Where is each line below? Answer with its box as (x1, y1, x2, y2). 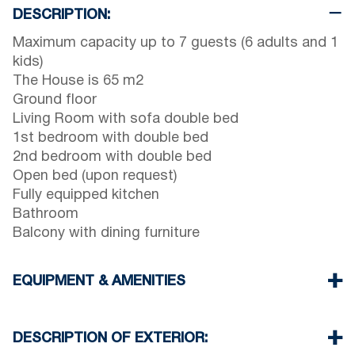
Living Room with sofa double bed (13, 113, 239, 127)
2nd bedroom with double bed (13, 151, 212, 165)
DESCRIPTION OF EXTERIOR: (13, 332, 208, 345)
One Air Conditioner (13, 322, 142, 336)
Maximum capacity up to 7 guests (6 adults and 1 (13, 36, 338, 51)
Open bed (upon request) (13, 170, 177, 184)
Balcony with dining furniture (13, 227, 200, 241)
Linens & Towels (13, 303, 120, 317)
